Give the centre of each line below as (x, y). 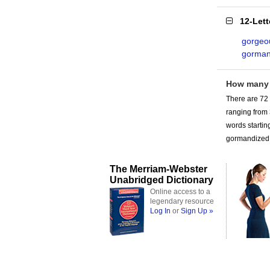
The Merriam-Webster (159, 169)
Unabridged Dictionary (162, 180)
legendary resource (182, 201)
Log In (160, 211)
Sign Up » (197, 211)
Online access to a (180, 192)
